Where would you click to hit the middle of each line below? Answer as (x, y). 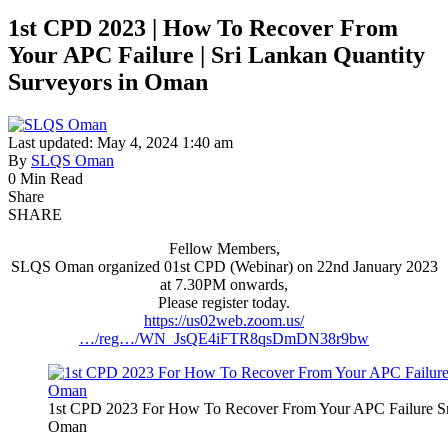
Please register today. (224, 302)
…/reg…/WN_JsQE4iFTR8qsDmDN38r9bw (224, 338)
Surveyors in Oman (108, 81)
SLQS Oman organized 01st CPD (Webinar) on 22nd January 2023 (224, 266)
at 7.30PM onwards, (224, 284)
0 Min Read (45, 178)
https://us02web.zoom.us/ (224, 320)
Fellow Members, (224, 248)
